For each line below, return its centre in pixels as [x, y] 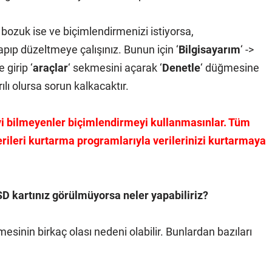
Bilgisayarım [209, 49]
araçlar [50, 68]
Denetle [181, 68]
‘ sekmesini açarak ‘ [115, 68]
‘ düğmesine [230, 68]
